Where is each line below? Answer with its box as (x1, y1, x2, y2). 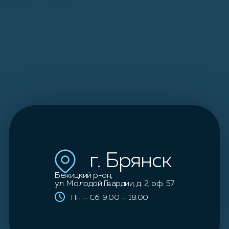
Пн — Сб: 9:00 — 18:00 (71, 194, 148, 201)
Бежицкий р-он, (55, 172, 112, 180)
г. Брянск (89, 151, 171, 172)
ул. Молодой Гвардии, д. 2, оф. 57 (55, 180, 174, 188)
